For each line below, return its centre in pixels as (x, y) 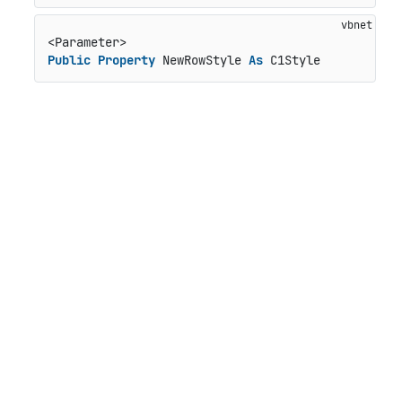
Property (126, 61)
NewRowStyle (201, 61)
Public (69, 61)
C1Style (291, 61)
